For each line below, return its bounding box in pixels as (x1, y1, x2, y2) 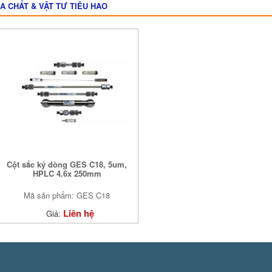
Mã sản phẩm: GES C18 (24, 189, 110, 201)
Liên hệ (63, 206, 94, 220)
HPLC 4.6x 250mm (32, 167, 101, 179)
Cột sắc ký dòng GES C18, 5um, (7, 158, 127, 170)
